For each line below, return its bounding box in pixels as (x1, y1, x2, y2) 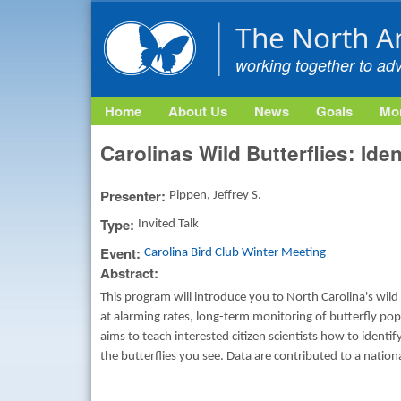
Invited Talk (138, 218, 199, 232)
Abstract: (100, 263, 162, 284)
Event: (100, 243, 144, 264)
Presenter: (100, 186, 169, 207)
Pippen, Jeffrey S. (169, 189, 261, 203)
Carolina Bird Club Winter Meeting (144, 246, 326, 260)
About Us (168, 101, 227, 121)
